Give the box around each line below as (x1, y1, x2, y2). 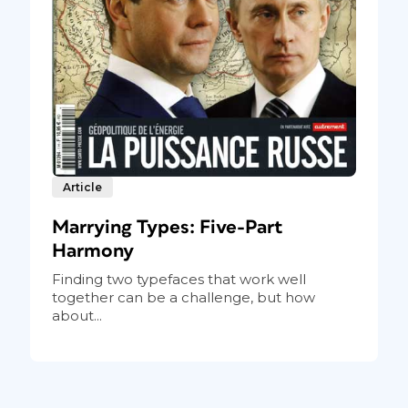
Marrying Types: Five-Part (51, 217, 283, 237)
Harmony (51, 240, 134, 260)
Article (62, 179, 102, 194)
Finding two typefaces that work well (51, 270, 306, 288)
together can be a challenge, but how (51, 288, 315, 306)
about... (51, 306, 102, 324)
